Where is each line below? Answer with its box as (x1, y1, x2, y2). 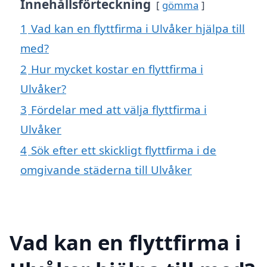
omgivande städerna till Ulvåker (20, 162, 192, 177)
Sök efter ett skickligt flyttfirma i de (31, 142, 216, 157)
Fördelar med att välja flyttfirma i (31, 101, 207, 117)
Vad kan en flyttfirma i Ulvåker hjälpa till (31, 20, 245, 36)
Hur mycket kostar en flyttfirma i (31, 61, 203, 76)
